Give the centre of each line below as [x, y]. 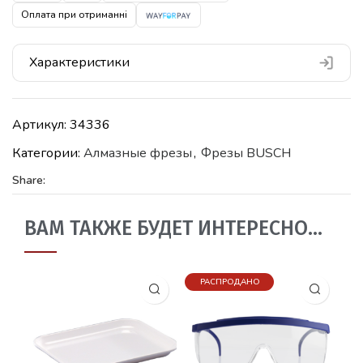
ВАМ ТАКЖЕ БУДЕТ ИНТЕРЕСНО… [173, 228]
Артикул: [41, 124]
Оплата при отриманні [74, 15]
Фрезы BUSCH [246, 153]
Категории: [48, 153]
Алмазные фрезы [138, 153]
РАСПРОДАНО [229, 282]
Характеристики [79, 62]
